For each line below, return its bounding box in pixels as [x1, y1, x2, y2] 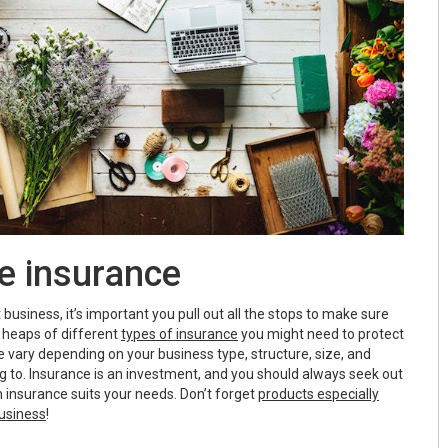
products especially [258, 385, 379, 402]
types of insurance [121, 325, 238, 342]
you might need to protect [238, 325, 404, 342]
